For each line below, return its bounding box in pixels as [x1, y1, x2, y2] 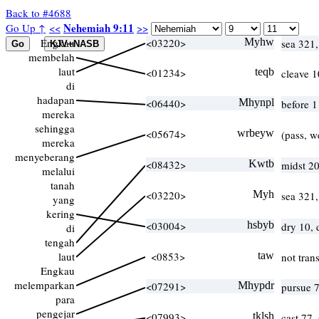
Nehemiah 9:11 [63, 20, 134, 36]
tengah [45, 235, 75, 249]
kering [46, 206, 75, 221]
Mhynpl [239, 96, 274, 108]
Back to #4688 [6, 6, 71, 20]
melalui [42, 164, 75, 178]
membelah [28, 50, 75, 64]
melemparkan [14, 278, 75, 292]
